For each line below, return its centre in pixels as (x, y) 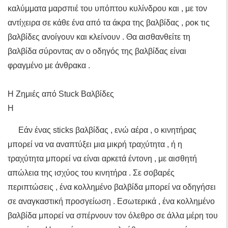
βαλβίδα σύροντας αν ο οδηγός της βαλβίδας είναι (97, 51)
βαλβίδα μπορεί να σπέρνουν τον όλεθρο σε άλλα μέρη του (113, 216)
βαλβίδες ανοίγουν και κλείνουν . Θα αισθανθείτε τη (99, 37)
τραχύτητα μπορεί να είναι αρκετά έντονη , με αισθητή (102, 159)
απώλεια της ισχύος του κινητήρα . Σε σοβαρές (91, 173)
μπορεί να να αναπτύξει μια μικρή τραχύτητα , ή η (95, 144)
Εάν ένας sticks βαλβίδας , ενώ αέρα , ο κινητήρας (107, 130)
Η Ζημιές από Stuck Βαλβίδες (61, 94)
